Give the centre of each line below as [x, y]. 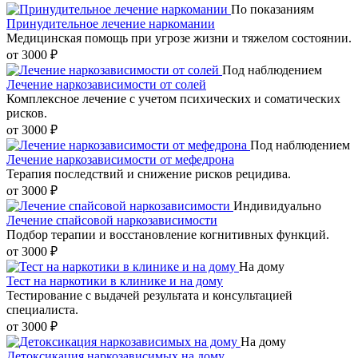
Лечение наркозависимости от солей [106, 85]
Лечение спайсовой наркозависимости [112, 221]
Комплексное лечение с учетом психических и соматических [173, 99]
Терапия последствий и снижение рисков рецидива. [149, 174]
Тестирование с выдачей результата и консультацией [149, 296]
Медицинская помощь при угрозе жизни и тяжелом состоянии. [179, 38]
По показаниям [272, 10]
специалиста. [42, 310]
